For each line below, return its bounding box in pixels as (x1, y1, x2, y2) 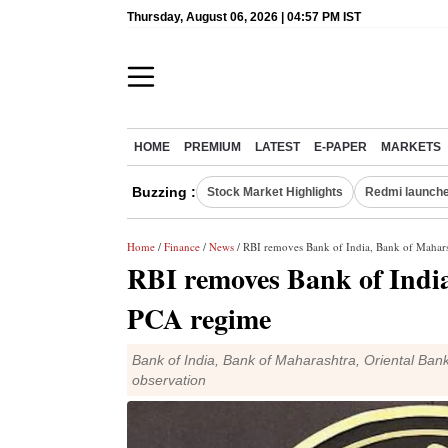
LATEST (255, 141, 300, 153)
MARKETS (381, 141, 441, 153)
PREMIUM (184, 141, 241, 153)
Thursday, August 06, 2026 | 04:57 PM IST (127, 10, 361, 24)
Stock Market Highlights (207, 185, 343, 199)
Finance (164, 239, 200, 254)
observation (132, 372, 206, 388)
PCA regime (127, 298, 271, 339)
